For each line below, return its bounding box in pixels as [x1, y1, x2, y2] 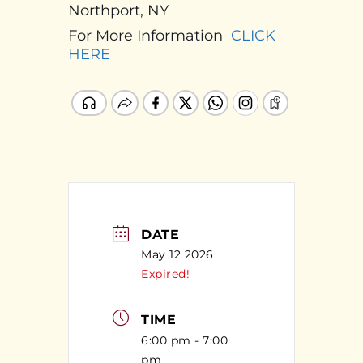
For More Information [68, 26, 231, 45]
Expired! [141, 267, 190, 282]
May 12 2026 [141, 247, 214, 263]
